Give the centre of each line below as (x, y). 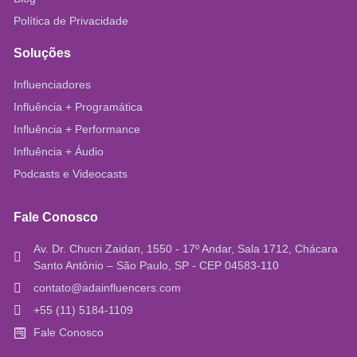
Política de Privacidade (71, 21)
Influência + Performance (77, 129)
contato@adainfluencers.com (107, 288)
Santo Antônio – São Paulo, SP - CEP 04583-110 (156, 266)
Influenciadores (52, 85)
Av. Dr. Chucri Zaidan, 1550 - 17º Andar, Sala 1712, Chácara (186, 249)
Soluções (42, 53)
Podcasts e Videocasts (71, 174)
